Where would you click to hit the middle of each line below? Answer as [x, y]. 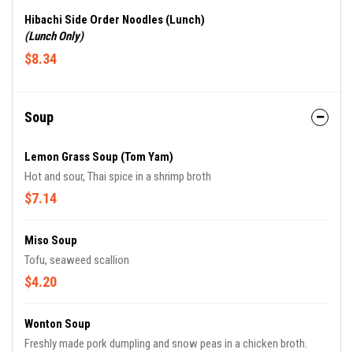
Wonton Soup [58, 324]
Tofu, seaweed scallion [77, 260]
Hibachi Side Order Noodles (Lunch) [115, 20]
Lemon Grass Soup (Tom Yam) [99, 157]
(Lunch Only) [54, 37]
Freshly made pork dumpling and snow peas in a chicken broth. [166, 344]
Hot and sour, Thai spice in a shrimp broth [118, 177]
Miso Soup [51, 241]
